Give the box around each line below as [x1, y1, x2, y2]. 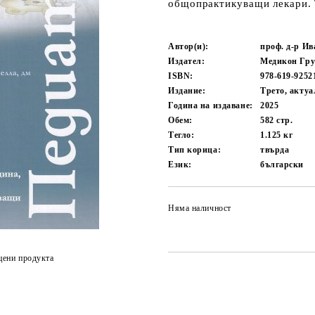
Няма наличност [168, 203, 231, 213]
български [260, 160, 304, 169]
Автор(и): [168, 41, 210, 51]
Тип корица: [168, 145, 221, 155]
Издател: [168, 56, 205, 66]
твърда [260, 145, 290, 155]
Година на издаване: [168, 101, 253, 110]
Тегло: [168, 130, 195, 140]
